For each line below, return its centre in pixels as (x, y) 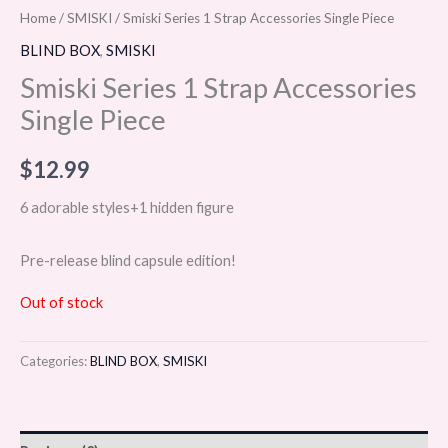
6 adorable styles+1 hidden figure (127, 208)
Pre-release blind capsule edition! (128, 260)
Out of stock (61, 302)
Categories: (55, 360)
